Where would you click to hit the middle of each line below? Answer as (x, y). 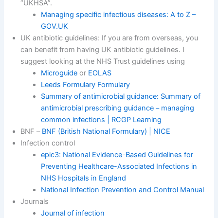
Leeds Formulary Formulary (86, 84)
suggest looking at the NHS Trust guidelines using (103, 61)
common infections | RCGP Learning (101, 119)
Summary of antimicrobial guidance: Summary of (121, 96)
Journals (35, 201)
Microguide (59, 73)
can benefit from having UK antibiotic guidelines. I (103, 49)
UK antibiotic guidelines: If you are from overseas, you (109, 38)
